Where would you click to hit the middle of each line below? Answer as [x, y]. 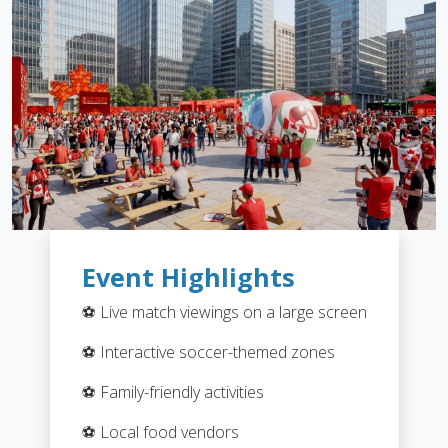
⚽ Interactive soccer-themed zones [208, 351]
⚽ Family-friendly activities [172, 391]
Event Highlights [188, 276]
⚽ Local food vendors [160, 431]
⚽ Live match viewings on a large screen [224, 311]
